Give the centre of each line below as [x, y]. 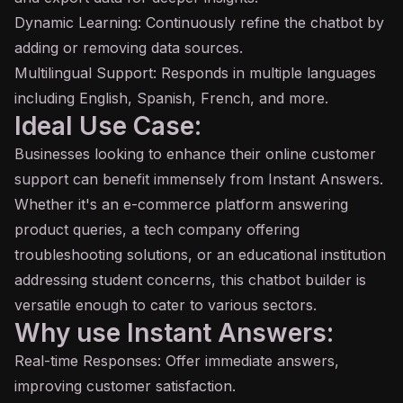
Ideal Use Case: [108, 126]
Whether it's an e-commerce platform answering [181, 204]
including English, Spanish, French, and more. [171, 98]
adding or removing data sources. [129, 48]
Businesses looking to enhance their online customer [195, 154]
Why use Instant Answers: [174, 333]
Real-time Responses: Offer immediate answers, [177, 361]
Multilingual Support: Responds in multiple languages [195, 73]
